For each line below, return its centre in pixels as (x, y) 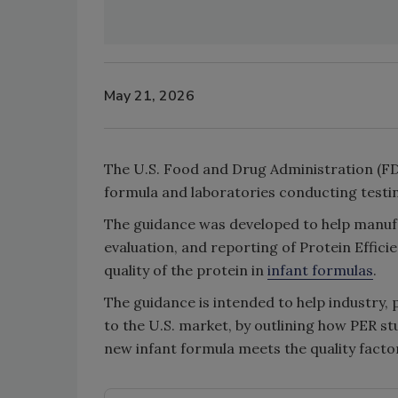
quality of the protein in (186, 270)
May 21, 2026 (149, 96)
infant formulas (320, 270)
